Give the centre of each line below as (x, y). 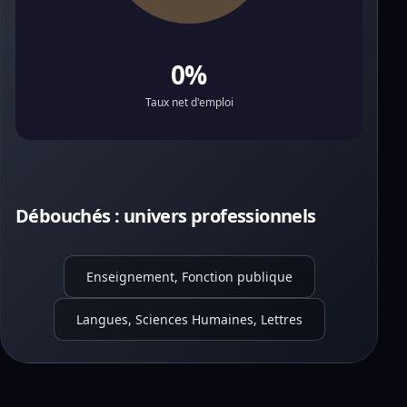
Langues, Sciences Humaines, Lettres (189, 319)
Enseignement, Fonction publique (189, 277)
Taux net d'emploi (189, 102)
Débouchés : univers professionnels (166, 216)
